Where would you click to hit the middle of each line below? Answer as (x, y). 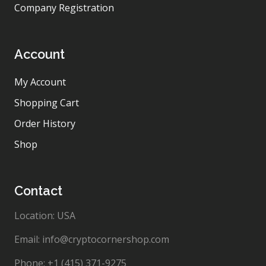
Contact (38, 191)
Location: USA (45, 216)
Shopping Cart (47, 103)
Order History (45, 124)
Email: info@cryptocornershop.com (92, 240)
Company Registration (64, 8)
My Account (40, 82)
